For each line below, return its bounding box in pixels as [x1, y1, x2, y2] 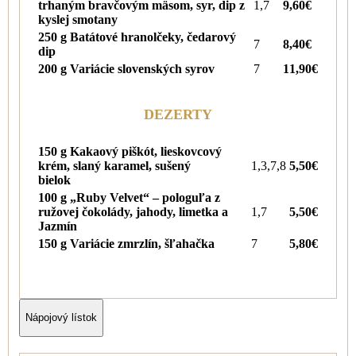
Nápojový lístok [25, 311, 97, 324]
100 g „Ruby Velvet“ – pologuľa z [38, 190, 220, 204]
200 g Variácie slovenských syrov [38, 61, 215, 75]
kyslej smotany [38, 12, 118, 26]
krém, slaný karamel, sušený [38, 158, 191, 172]
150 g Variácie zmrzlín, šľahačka [38, 236, 215, 250]
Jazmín [38, 219, 77, 233]
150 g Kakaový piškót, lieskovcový [38, 144, 222, 158]
